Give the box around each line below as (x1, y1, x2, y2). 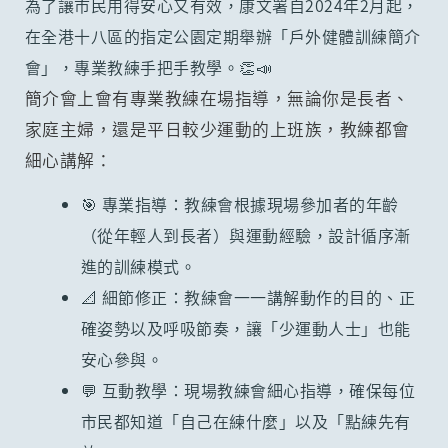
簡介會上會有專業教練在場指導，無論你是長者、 (24, 86, 410, 111)
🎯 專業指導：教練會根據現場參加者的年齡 (80, 192, 399, 217)
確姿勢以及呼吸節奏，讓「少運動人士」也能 (80, 316, 411, 341)
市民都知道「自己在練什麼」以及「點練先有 (80, 409, 411, 434)
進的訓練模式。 (80, 254, 197, 279)
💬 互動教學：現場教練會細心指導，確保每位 (80, 378, 416, 403)
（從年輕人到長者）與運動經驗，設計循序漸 (80, 223, 411, 248)
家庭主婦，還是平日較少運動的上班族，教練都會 (24, 117, 410, 142)
